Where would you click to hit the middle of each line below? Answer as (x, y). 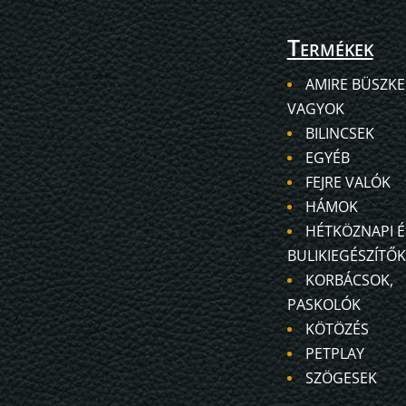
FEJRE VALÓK (348, 182)
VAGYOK (315, 108)
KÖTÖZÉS (337, 329)
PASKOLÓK (324, 304)
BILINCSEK (339, 133)
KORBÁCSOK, (349, 280)
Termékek (330, 47)
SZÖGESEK (341, 377)
